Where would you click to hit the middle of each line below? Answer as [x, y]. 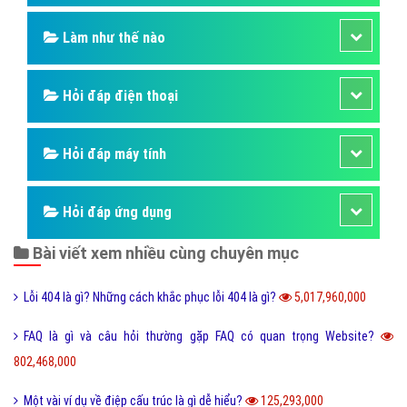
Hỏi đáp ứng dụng [115, 213]
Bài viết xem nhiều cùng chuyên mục [164, 253]
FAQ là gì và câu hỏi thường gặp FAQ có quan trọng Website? [202, 337]
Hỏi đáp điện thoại [119, 96]
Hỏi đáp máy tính [113, 154]
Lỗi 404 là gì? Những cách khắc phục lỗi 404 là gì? [151, 298]
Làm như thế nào [112, 38]
